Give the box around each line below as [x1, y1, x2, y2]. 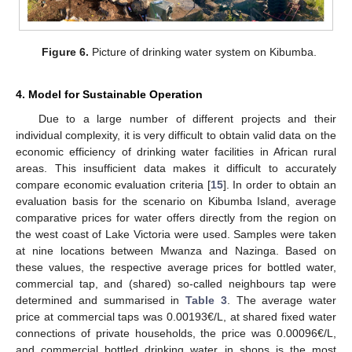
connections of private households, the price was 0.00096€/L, [16, 326, 336, 339]
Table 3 [185, 293, 227, 306]
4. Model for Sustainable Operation [16, 87, 203, 101]
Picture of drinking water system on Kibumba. [89, 45, 317, 58]
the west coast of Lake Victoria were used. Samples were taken [16, 227, 336, 240]
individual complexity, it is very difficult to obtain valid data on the [16, 128, 336, 141]
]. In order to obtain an [222, 178, 337, 191]
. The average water [226, 293, 336, 306]
